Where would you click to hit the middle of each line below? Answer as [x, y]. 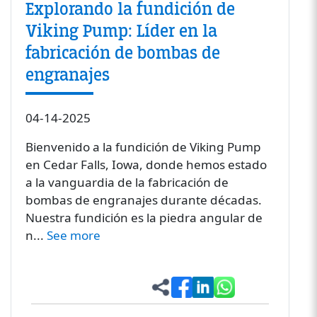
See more [73, 236]
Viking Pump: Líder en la [121, 31]
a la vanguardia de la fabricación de [127, 183]
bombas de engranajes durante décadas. [143, 200]
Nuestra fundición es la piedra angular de [144, 218]
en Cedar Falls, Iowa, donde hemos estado [146, 165]
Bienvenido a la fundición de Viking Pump [143, 147]
